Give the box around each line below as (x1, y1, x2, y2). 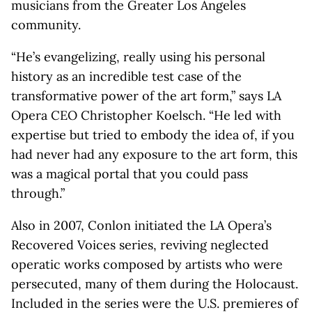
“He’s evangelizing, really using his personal (11, 49, 265, 65)
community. (11, 17, 81, 33)
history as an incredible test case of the (11, 68, 242, 84)
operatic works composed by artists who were (11, 256, 283, 272)
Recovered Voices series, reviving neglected (11, 237, 269, 253)
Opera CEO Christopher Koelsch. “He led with (11, 107, 281, 123)
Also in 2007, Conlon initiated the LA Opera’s (11, 217, 272, 233)
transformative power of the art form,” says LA (11, 88, 281, 104)
